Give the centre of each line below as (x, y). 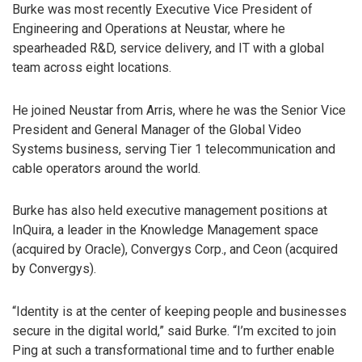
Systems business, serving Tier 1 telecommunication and (174, 149)
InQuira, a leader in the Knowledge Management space (165, 230)
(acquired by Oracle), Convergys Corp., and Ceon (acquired (175, 250)
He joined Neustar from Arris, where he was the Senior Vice (179, 110)
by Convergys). (54, 269)
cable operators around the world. (106, 168)
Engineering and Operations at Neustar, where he (149, 28)
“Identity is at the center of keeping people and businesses (179, 312)
